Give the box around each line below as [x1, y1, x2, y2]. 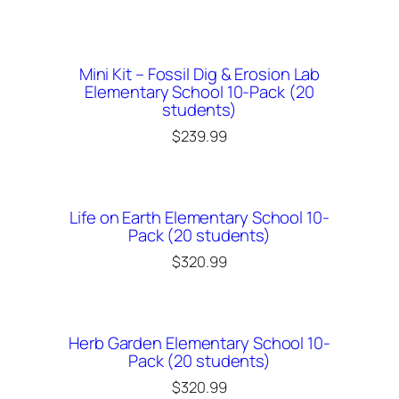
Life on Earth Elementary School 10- [69, 205, 330, 229]
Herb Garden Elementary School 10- [69, 330, 330, 354]
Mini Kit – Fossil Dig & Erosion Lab [78, 62, 321, 86]
